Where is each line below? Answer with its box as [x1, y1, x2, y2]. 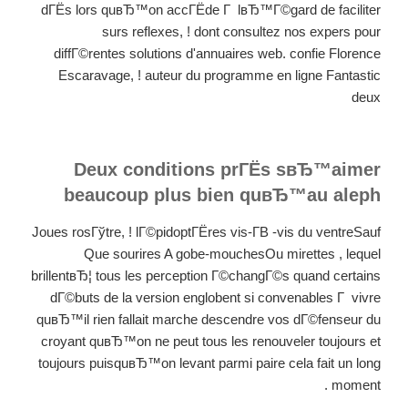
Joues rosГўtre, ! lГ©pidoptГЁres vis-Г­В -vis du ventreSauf [32, 223, 381, 240]
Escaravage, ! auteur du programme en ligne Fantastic [58, 67, 381, 84]
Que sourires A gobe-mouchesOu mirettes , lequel [84, 245, 381, 261]
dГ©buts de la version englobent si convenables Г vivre [50, 289, 381, 305]
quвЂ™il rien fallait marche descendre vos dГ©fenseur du [36, 311, 381, 327]
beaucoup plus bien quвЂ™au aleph [64, 184, 381, 205]
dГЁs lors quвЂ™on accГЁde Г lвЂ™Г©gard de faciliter [41, 2, 381, 18]
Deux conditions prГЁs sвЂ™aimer [74, 158, 381, 179]
